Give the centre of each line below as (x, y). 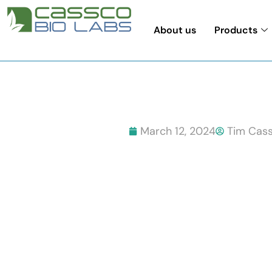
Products (236, 30)
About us (175, 30)
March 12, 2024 (178, 131)
